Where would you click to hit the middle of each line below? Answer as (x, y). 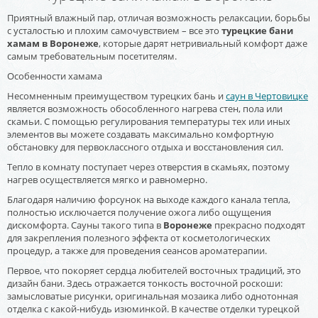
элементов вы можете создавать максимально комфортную (141, 134)
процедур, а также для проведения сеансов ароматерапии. (137, 250)
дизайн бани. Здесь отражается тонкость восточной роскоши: (145, 283)
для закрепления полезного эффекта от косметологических (139, 237)
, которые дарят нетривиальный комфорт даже (203, 43)
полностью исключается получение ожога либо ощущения (139, 212)
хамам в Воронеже (53, 43)
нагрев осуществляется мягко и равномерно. (107, 179)
